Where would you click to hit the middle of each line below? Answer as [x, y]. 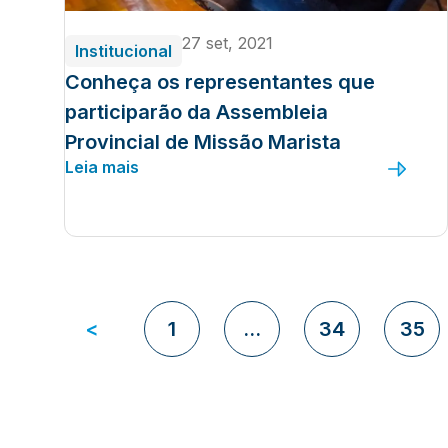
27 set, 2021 [227, 43]
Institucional [123, 51]
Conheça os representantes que [220, 82]
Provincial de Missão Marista [203, 142]
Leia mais [102, 167]
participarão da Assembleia [196, 112]
